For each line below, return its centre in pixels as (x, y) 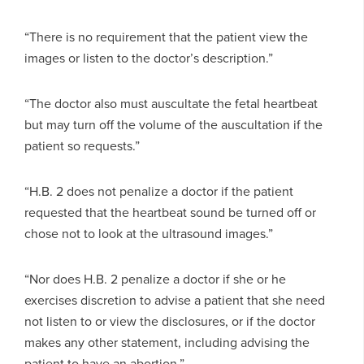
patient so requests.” (82, 145)
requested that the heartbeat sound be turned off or (170, 212)
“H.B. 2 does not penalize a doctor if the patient (159, 191)
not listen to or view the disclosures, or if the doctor (170, 321)
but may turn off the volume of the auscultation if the (173, 124)
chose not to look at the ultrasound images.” (149, 233)
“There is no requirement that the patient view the (166, 37)
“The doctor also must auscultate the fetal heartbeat (171, 103)
